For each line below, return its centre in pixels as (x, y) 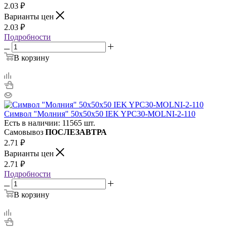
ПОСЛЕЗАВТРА (76, 132)
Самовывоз (25, 132)
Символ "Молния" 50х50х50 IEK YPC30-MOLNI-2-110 (100, 113)
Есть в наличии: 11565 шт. (50, 123)
